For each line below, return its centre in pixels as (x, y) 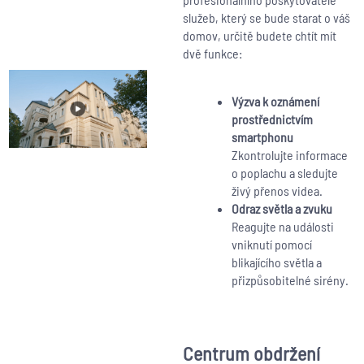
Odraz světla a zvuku (282, 209)
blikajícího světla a (276, 262)
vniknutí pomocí (271, 245)
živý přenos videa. (277, 191)
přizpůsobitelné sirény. (290, 280)
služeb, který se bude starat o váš (266, 18)
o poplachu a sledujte (284, 173)
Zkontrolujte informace (289, 155)
